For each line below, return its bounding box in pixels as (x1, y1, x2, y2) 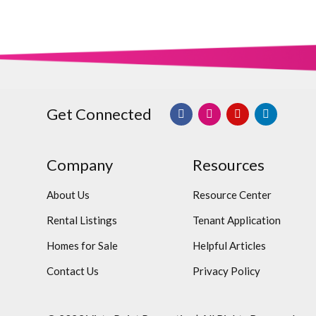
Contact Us (46, 264, 99, 277)
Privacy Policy (193, 264, 261, 277)
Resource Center (193, 188, 272, 201)
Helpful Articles (193, 238, 267, 252)
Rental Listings (46, 213, 117, 226)
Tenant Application (193, 213, 281, 226)
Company (46, 154, 113, 174)
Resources (193, 154, 265, 174)
